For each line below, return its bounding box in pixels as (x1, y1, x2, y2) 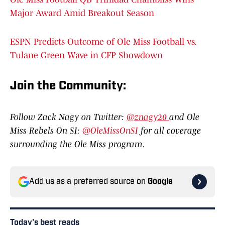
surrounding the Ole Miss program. (10, 139, 145, 150)
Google (148, 178, 173, 186)
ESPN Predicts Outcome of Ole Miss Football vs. (10, 37, 196, 47)
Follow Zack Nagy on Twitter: (10, 112, 127, 123)
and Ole (169, 112, 199, 123)
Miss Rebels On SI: (10, 126, 82, 136)
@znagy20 (127, 112, 169, 123)
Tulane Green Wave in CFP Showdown (10, 50, 163, 61)
